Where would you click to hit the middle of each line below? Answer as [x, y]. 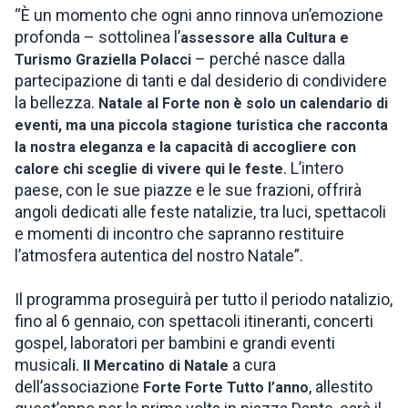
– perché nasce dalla [268, 59]
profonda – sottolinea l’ [97, 37]
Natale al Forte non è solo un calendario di [243, 103]
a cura [252, 365]
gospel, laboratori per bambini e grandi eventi [175, 343]
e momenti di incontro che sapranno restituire [179, 234]
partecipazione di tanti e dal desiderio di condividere [201, 81]
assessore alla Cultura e [265, 38]
